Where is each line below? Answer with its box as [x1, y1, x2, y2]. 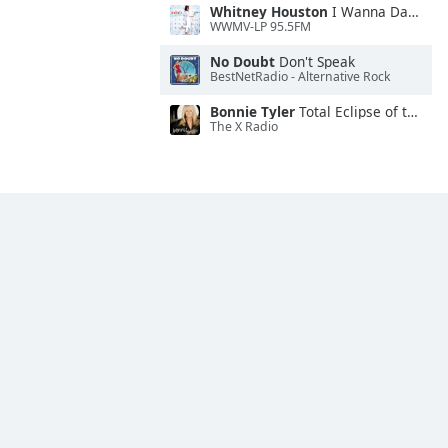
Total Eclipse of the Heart [295, 102, 407, 121]
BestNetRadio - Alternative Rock [210, 68, 391, 86]
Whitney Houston [210, 2, 328, 21]
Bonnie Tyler [210, 102, 295, 121]
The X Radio [210, 118, 278, 136]
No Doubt [210, 52, 275, 71]
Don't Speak [275, 52, 355, 71]
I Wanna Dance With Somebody [328, 2, 408, 21]
